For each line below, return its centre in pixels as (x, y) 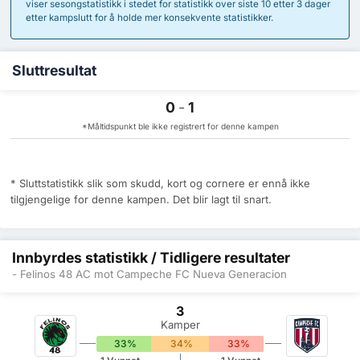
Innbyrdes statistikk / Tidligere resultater (151, 258)
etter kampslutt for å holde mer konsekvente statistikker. (149, 17)
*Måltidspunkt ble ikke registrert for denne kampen (180, 126)
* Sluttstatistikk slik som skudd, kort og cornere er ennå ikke (160, 184)
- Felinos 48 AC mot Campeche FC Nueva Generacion (149, 274)
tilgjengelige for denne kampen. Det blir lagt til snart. (141, 200)
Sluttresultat (54, 71)
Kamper (180, 324)
